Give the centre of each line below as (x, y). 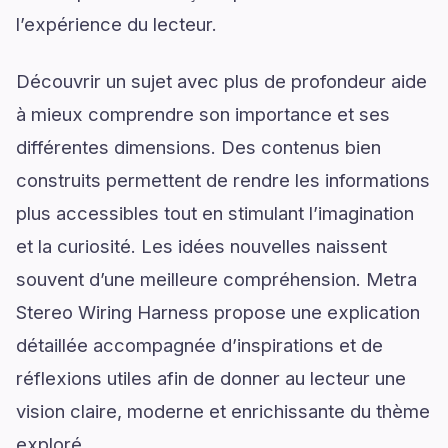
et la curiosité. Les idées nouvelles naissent (201, 246)
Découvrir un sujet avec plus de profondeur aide (221, 81)
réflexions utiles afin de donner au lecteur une (211, 378)
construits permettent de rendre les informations (223, 180)
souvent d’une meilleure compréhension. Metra (216, 279)
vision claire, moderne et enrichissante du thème (223, 411)
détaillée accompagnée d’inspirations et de (199, 345)
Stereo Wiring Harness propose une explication (218, 312)
